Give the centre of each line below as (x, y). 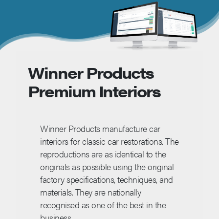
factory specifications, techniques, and (107, 179)
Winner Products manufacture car (100, 129)
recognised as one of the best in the (103, 205)
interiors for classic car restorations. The (109, 141)
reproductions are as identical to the (103, 154)
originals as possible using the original (107, 167)
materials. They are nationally (90, 192)
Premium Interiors (94, 91)
